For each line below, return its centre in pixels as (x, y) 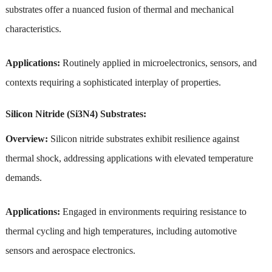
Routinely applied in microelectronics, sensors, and (159, 63)
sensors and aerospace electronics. (70, 250)
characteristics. (33, 29)
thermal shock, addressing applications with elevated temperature (129, 158)
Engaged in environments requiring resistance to (153, 211)
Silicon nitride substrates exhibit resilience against (143, 138)
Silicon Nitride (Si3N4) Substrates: (76, 114)
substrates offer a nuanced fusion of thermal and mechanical (119, 9)
